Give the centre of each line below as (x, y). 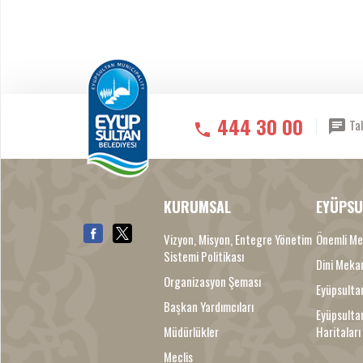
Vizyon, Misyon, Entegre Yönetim (238, 239)
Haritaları (338, 332)
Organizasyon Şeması (213, 282)
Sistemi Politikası (204, 256)
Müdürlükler (192, 332)
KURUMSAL (198, 207)
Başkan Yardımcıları (209, 307)
